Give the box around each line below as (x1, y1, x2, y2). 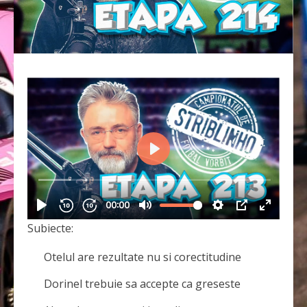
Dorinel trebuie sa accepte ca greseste (44, 276, 241, 292)
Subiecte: (27, 221, 73, 236)
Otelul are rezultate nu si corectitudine (44, 249, 241, 265)
